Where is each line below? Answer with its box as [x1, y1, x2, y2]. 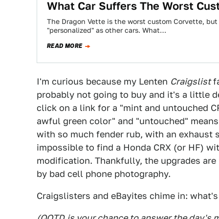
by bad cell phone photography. [37, 169, 171, 179]
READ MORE [47, 42, 83, 50]
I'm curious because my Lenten [37, 76, 170, 87]
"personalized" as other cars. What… [47, 26, 166, 34]
